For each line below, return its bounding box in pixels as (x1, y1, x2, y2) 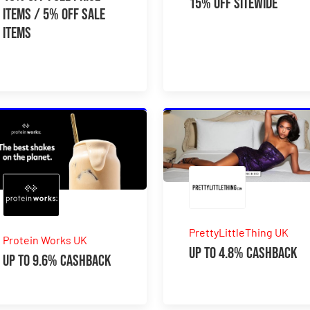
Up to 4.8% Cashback (189, 244, 298, 264)
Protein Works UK (3, 233, 88, 247)
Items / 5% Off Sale (3, 5, 106, 24)
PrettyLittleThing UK (189, 226, 289, 239)
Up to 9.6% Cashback (3, 251, 112, 271)
